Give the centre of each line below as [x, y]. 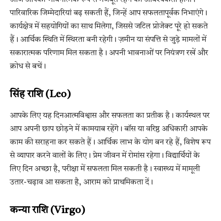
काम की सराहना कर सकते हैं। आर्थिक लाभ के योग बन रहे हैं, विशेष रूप [110, 143]
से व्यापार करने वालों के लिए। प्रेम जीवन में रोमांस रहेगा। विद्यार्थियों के [105, 156]
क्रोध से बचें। [28, 67]
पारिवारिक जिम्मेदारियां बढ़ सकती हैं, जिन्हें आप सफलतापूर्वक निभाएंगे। [109, 14]
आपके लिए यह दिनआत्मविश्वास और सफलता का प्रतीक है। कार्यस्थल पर [110, 116]
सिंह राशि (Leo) [40, 95]
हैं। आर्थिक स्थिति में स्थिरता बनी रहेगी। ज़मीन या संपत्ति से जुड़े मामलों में [108, 40]
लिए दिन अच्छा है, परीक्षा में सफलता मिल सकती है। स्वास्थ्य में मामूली [105, 169]
